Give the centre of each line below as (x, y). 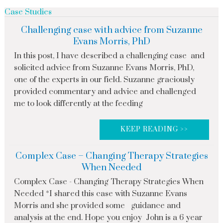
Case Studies (28, 12)
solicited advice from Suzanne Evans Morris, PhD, (104, 68)
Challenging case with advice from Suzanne (111, 30)
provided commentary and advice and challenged (105, 92)
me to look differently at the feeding (78, 104)
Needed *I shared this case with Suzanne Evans (100, 194)
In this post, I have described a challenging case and (109, 56)
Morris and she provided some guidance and (97, 206)
